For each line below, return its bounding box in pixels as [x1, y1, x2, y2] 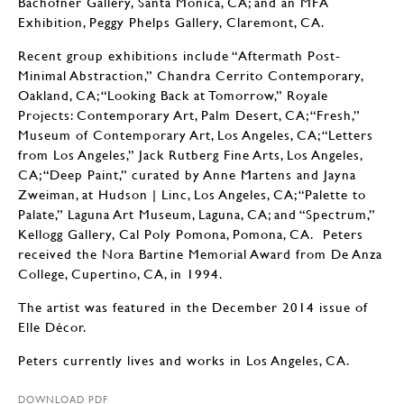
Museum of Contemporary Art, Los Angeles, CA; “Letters [18, 126, 373, 142]
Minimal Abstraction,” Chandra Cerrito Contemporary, [18, 67, 364, 83]
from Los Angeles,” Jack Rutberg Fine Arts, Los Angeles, [18, 146, 363, 162]
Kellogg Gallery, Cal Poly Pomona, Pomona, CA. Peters [18, 225, 363, 242]
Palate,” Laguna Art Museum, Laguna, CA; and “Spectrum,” [18, 206, 375, 222]
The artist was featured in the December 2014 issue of [18, 298, 368, 315]
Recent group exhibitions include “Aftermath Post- [18, 47, 341, 63]
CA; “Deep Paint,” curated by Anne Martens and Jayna [18, 166, 356, 182]
